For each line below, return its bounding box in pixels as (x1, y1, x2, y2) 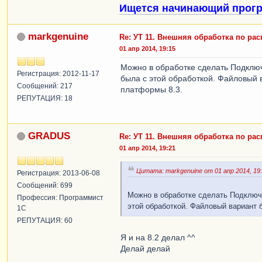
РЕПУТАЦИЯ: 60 (17, 216, 73, 225)
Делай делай (120, 244, 170, 253)
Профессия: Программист (17, 193, 104, 202)
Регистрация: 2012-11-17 (17, 69, 99, 78)
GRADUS (28, 130, 70, 142)
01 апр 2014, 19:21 (119, 144, 175, 151)
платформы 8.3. (120, 84, 182, 94)
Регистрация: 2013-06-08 (17, 168, 100, 177)
